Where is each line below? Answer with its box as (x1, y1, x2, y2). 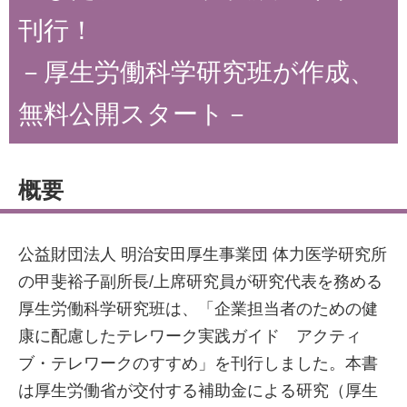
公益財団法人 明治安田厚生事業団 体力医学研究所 (18, 245, 387, 263)
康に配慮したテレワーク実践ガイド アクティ (18, 327, 362, 345)
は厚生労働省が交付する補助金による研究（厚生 (18, 382, 378, 400)
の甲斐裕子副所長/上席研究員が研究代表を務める (18, 273, 382, 291)
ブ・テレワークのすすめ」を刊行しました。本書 (18, 354, 378, 372)
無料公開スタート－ (18, 100, 250, 128)
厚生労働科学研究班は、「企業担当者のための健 (18, 300, 378, 318)
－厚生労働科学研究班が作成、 (18, 58, 375, 86)
